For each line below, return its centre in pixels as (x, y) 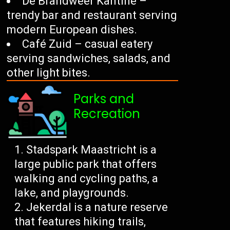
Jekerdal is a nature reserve (97, 207)
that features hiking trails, (80, 222)
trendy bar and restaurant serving (92, 15)
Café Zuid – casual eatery (88, 44)
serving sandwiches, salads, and (89, 59)
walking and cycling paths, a (87, 179)
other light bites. (49, 73)
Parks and (104, 99)
